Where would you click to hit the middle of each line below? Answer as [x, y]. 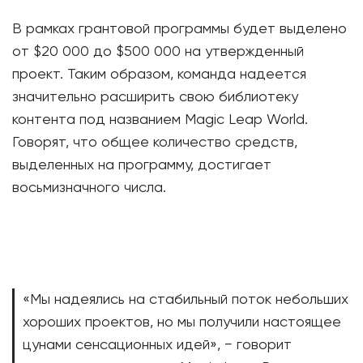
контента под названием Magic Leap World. [160, 120]
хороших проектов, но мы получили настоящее [182, 322]
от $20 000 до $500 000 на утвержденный [158, 52]
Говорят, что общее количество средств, [155, 143]
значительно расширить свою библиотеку [155, 97]
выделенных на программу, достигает [142, 165]
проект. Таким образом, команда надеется [159, 75]
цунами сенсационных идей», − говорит [157, 345]
